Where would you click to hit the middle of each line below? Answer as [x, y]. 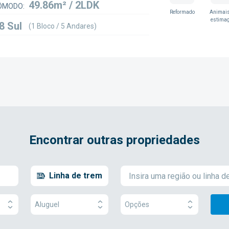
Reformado [182, 12]
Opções [137, 204]
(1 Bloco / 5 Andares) [63, 26]
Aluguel [47, 204]
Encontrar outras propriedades [114, 140]
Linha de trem [76, 176]
